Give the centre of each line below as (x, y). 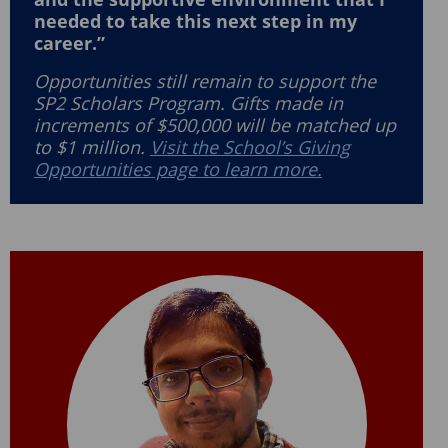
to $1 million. (92, 147)
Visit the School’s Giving (250, 147)
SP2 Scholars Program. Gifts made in (188, 103)
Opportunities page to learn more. (178, 169)
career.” (69, 43)
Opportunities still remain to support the (205, 81)
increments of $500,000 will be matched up (215, 125)
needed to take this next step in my (195, 21)
